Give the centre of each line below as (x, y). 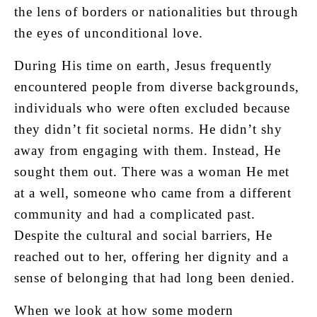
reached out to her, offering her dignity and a (151, 256)
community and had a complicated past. (135, 214)
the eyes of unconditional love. (109, 33)
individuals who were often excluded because (152, 108)
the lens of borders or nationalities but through (156, 11)
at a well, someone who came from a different (153, 192)
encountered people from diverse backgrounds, (157, 86)
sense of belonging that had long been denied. (155, 277)
